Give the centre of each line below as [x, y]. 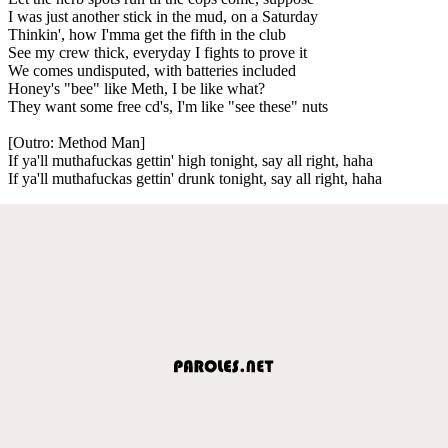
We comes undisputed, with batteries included [152, 70]
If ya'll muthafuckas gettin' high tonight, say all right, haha [190, 160]
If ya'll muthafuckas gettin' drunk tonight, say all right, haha [195, 178]
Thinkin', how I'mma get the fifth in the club [147, 34]
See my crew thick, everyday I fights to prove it [157, 52]
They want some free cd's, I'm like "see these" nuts [168, 106]
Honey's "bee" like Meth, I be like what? [136, 88]
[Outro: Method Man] [76, 142]
